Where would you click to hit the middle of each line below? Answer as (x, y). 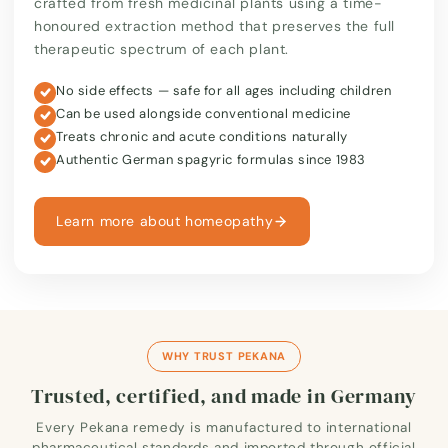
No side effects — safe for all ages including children (224, 90)
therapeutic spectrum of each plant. (162, 48)
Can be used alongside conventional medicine (203, 113)
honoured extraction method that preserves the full (215, 25)
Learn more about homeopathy (165, 220)
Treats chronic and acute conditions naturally (202, 136)
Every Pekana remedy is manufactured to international (224, 427)
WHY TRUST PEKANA (224, 355)
